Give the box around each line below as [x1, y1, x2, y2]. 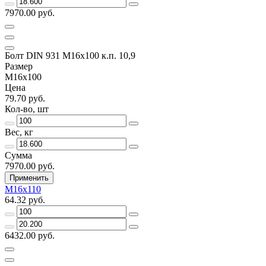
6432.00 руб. [5, 230, 55, 240]
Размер [5, 61, 33, 71]
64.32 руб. [5, 194, 45, 205]
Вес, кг [5, 126, 33, 137]
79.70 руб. [5, 93, 45, 103]
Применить [9, 173, 49, 182]
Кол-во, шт [5, 103, 49, 114]
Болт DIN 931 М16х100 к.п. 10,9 [5, 50, 135, 61]
